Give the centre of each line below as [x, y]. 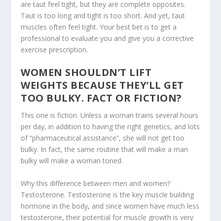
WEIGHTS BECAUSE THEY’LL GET [102, 85]
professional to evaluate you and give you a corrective [108, 38]
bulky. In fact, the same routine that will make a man [105, 149]
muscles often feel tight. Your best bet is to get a [99, 27]
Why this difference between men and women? [96, 183]
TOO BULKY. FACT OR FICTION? [101, 98]
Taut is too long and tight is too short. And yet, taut [103, 16]
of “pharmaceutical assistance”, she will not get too [103, 138]
